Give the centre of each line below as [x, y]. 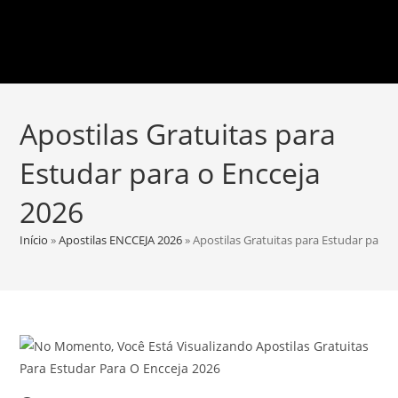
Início [34, 240]
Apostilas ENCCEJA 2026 [121, 240]
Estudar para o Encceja [171, 173]
